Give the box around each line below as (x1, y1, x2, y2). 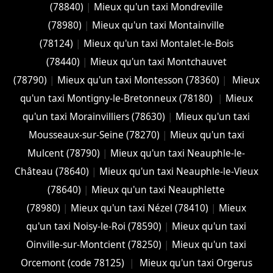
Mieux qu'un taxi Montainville (92, 19, 225, 32)
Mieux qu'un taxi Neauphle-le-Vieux (99, 165, 258, 179)
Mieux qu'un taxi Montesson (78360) (57, 74, 219, 87)
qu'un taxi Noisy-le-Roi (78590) (26, 220, 162, 233)
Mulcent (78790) (27, 147, 101, 160)
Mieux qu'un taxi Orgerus (136, 257, 252, 270)
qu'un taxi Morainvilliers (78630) (23, 110, 166, 124)
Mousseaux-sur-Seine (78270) (28, 129, 160, 142)
